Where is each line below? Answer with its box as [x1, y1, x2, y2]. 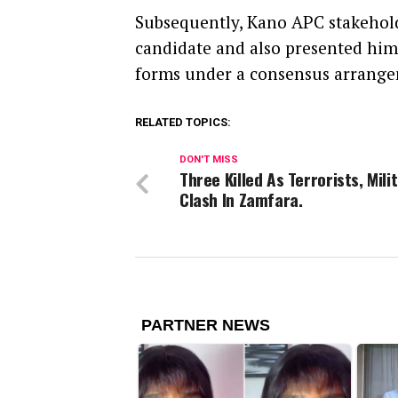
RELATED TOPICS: [135, 115, 231, 129]
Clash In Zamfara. [179, 187, 303, 212]
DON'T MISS [179, 154, 238, 165]
